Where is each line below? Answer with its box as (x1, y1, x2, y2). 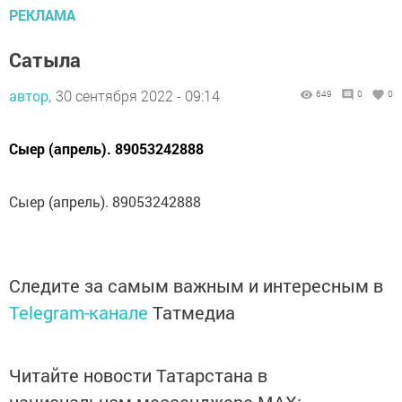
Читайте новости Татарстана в (9, 351, 267, 375)
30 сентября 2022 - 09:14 (56, 74, 220, 93)
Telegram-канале (9, 288, 148, 312)
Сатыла (9, 34, 81, 61)
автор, (9, 74, 51, 93)
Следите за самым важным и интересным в (9, 261, 383, 285)
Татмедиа (153, 288, 235, 312)
